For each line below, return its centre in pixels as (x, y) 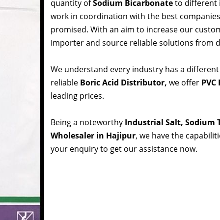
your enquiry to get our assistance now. (124, 149)
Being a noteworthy (88, 123)
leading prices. (77, 96)
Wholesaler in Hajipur (93, 136)
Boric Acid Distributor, (124, 83)
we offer (184, 83)
